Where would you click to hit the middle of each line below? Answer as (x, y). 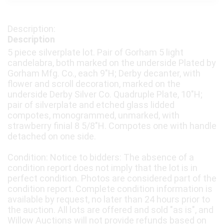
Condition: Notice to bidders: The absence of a (101, 157)
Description (31, 39)
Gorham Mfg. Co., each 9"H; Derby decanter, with (104, 73)
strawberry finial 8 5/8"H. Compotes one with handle (112, 126)
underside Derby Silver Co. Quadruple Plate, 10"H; (105, 94)
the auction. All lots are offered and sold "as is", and (110, 210)
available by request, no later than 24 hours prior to (109, 199)
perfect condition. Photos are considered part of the (112, 178)
